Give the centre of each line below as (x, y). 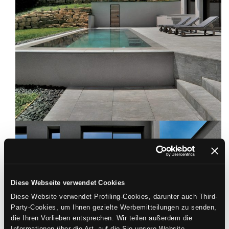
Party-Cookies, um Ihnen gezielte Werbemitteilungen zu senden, (114, 208)
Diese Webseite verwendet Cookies (68, 183)
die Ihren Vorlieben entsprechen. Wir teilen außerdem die (102, 218)
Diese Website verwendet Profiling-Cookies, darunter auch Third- (114, 197)
